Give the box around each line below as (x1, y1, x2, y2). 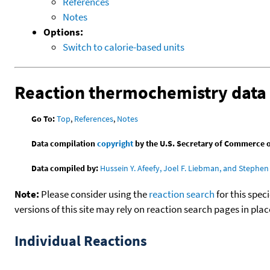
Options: (43, 25, 83, 39)
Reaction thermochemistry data (14, 80, 266, 104)
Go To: (31, 113, 55, 125)
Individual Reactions (14, 231, 147, 251)
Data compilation (31, 138, 98, 149)
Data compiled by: (31, 163, 99, 174)
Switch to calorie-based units (63, 40, 184, 54)
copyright (97, 138, 134, 149)
